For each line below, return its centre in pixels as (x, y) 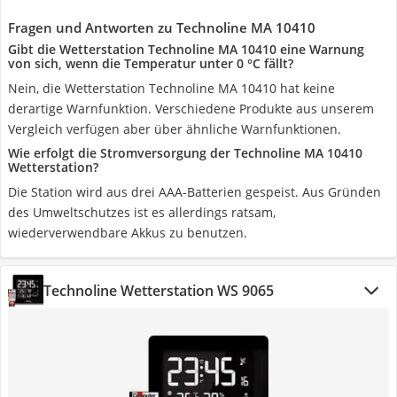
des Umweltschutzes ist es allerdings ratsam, (142, 212)
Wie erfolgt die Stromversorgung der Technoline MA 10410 (185, 153)
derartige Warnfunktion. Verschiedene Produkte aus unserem (191, 109)
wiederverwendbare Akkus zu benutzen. (128, 233)
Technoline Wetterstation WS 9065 (159, 291)
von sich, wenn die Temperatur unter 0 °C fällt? (151, 63)
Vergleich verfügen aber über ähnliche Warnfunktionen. (175, 129)
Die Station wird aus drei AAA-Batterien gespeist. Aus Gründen (195, 192)
